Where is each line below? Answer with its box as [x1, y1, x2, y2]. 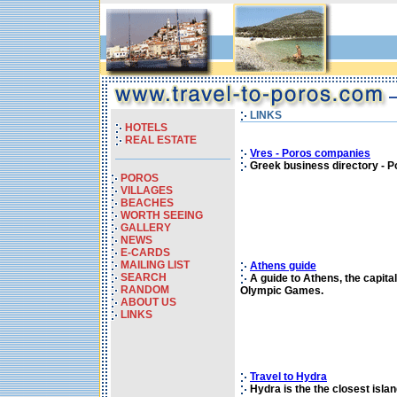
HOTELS [125, 121, 167, 134]
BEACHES [121, 197, 174, 209]
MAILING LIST [121, 259, 190, 271]
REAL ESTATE [125, 134, 197, 146]
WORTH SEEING [121, 209, 203, 222]
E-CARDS [121, 246, 170, 259]
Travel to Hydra [250, 370, 327, 383]
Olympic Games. [240, 284, 323, 297]
